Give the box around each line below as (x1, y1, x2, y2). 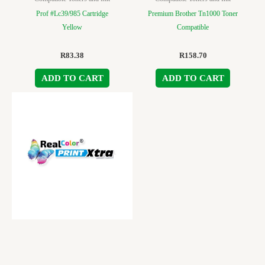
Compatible (177, 22, 209, 31)
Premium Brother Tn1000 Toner (148, 9, 238, 18)
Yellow (62, 22, 82, 31)
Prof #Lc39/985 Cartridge (36, 9, 108, 18)
